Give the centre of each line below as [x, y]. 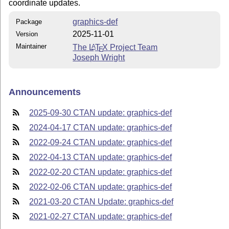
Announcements [45, 92]
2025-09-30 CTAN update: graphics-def [101, 113]
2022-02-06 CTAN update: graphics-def [101, 187]
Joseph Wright [99, 57]
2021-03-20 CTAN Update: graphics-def [101, 202]
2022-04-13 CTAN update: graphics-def [101, 157]
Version [27, 34]
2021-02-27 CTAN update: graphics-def [101, 217]
